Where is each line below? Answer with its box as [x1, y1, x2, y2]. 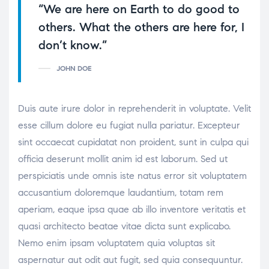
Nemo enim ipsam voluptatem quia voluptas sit [18, 237, 215, 249]
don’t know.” [38, 37, 107, 53]
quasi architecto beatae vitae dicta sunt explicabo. [18, 220, 231, 232]
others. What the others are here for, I [38, 19, 244, 35]
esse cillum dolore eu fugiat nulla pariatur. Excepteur [18, 119, 240, 131]
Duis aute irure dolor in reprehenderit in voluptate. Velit [18, 102, 251, 114]
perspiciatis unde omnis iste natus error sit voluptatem [18, 169, 247, 181]
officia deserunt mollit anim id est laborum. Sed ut [18, 153, 228, 165]
